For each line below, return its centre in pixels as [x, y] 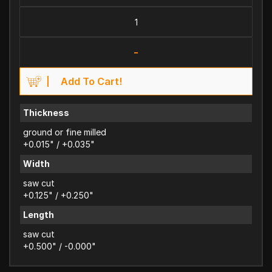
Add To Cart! [91, 81]
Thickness [46, 112]
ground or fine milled [65, 132]
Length [39, 214]
